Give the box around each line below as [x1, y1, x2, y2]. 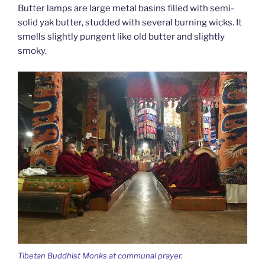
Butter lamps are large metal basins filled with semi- [18, 3, 234, 14]
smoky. [18, 46, 47, 57]
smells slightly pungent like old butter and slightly [18, 31, 225, 43]
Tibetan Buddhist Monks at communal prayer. [18, 251, 183, 261]
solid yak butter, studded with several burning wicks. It [18, 17, 242, 28]
